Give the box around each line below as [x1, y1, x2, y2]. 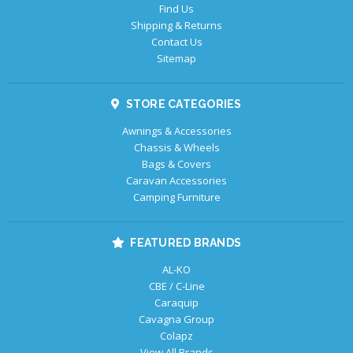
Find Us [159, 2, 194, 17]
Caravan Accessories [126, 173, 227, 188]
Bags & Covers [142, 157, 211, 172]
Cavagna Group [139, 312, 214, 327]
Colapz [160, 329, 193, 344]
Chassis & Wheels [133, 140, 220, 155]
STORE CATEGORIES [125, 98, 242, 111]
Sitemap [157, 51, 196, 66]
